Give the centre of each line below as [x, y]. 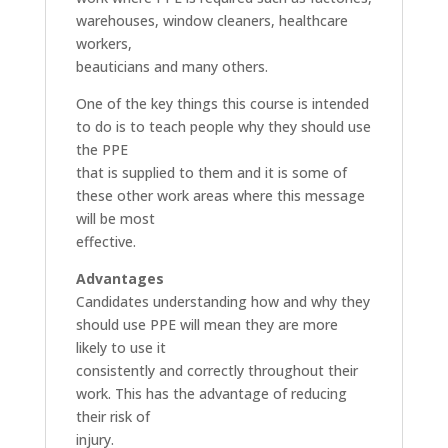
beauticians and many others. [171, 66]
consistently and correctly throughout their [216, 370]
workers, [103, 43]
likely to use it [120, 347]
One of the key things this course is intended [222, 103]
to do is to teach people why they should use [223, 126]
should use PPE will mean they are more [206, 324]
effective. [105, 241]
